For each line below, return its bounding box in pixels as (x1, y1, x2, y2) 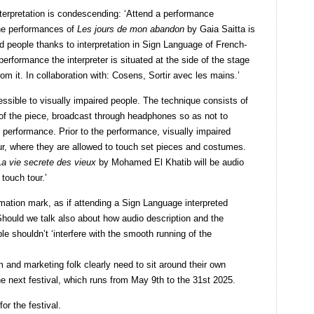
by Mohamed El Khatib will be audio (96, 157, 244, 168)
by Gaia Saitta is (184, 24, 255, 35)
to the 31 (164, 275, 203, 286)
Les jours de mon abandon (77, 24, 184, 35)
